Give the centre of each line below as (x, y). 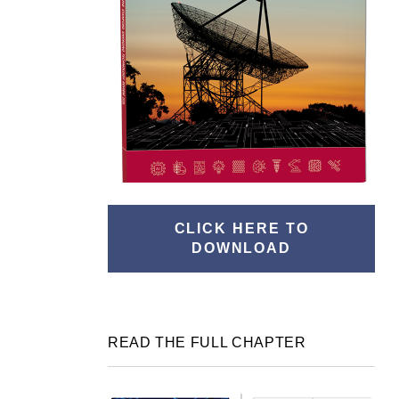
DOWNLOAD (241, 248)
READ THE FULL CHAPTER (207, 342)
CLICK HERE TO (241, 228)
